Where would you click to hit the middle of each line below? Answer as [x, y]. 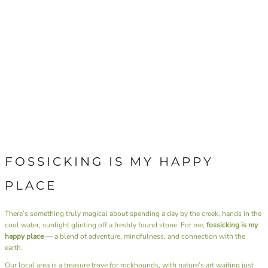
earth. [14, 247]
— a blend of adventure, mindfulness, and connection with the [144, 236]
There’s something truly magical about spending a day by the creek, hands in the [133, 213]
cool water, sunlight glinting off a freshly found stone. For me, [106, 225]
